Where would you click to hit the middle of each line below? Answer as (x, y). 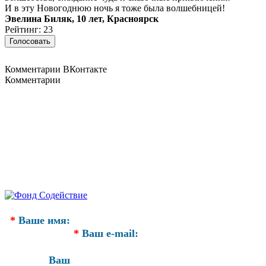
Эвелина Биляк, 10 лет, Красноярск (82, 19)
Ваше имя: (43, 220)
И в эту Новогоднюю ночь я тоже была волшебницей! (115, 8)
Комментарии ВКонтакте (56, 69)
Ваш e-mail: (109, 233)
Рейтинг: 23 (29, 29)
